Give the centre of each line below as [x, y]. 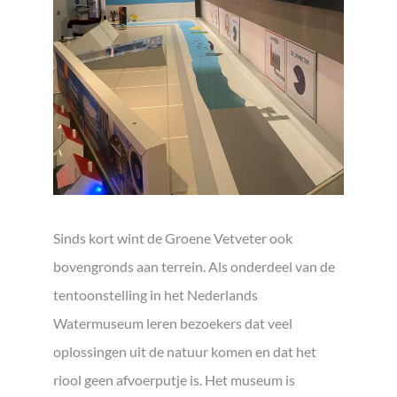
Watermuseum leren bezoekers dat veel [173, 323]
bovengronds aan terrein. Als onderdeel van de [194, 266]
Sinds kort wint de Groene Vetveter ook [173, 237]
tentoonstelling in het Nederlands [156, 294]
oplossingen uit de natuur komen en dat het [185, 351]
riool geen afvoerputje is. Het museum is [174, 379]
